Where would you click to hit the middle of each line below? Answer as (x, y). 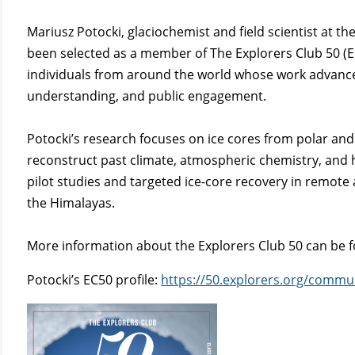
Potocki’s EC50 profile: (94, 280)
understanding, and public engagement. (147, 96)
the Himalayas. (71, 203)
